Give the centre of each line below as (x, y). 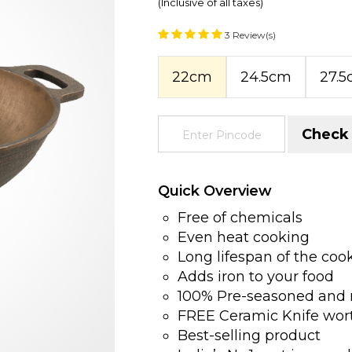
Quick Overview (215, 191)
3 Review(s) (251, 35)
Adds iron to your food (256, 276)
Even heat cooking (244, 237)
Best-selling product (251, 335)
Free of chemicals (240, 217)
